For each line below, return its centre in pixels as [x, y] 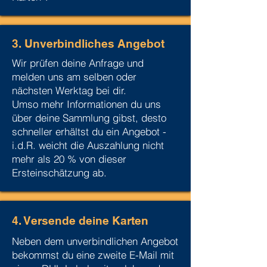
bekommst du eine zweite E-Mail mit [93, 255]
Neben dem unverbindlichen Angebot [95, 241]
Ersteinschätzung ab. [61, 173]
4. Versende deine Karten [82, 221]
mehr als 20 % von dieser [69, 159]
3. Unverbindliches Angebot [88, 44]
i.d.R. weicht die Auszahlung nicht [88, 145]
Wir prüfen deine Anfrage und [78, 63]
